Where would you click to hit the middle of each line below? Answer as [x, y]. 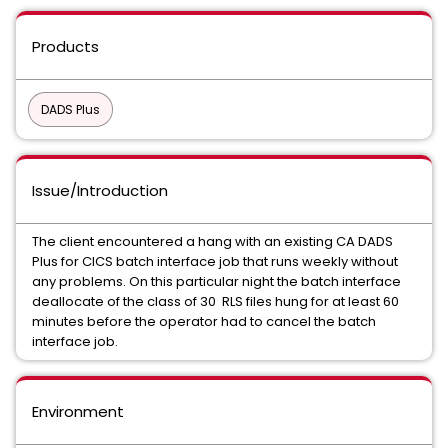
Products [65, 46]
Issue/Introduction [100, 190]
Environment [78, 411]
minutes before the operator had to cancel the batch [204, 321]
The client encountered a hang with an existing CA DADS [212, 241]
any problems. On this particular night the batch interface [216, 281]
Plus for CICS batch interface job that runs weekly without [215, 261]
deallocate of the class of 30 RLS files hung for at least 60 [215, 301]
